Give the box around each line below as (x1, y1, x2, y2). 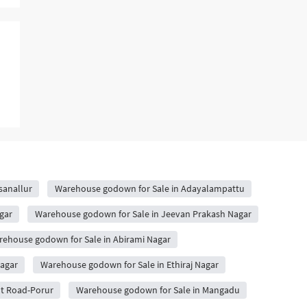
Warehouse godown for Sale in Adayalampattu (54, 182, 245, 195)
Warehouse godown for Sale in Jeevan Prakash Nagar (34, 208, 251, 220)
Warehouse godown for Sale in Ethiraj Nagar (40, 258, 219, 271)
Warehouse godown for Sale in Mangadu (75, 284, 240, 296)
